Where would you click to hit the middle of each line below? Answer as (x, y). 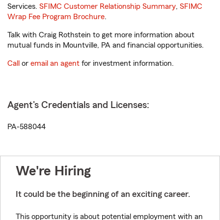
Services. (23, 6)
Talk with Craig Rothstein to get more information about (101, 35)
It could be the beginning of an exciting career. (103, 194)
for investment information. (127, 63)
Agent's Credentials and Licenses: (78, 105)
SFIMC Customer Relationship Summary (108, 6)
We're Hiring (53, 171)
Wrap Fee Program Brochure (56, 17)
